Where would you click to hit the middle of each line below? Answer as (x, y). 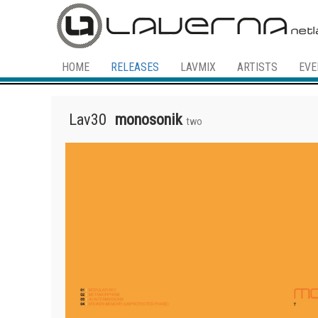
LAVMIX (198, 67)
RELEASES (135, 67)
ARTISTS (257, 67)
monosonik (149, 120)
